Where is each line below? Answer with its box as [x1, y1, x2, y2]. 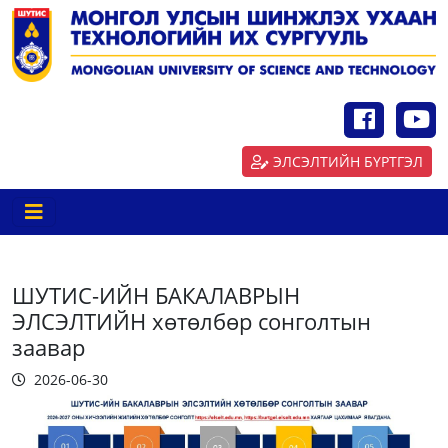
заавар [12, 333, 85, 363]
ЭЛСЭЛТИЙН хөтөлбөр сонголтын [12, 307, 371, 337]
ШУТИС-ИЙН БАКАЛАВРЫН [12, 281, 300, 311]
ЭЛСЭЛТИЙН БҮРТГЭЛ [273, 152, 423, 172]
